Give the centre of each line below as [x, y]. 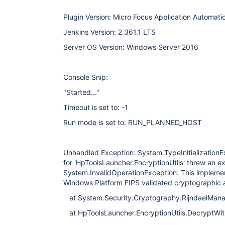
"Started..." [81, 92]
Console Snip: [86, 77]
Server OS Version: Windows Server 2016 [131, 47]
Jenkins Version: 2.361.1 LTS [109, 32]
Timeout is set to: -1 [96, 107]
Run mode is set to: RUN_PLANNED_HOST [133, 122]
